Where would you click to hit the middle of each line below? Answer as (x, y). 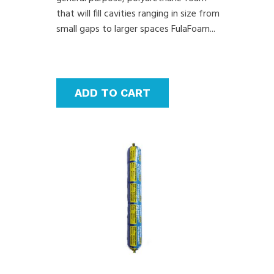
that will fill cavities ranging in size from (138, 14)
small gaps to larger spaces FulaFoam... (136, 29)
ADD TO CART (113, 92)
